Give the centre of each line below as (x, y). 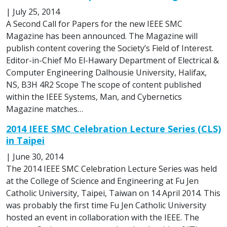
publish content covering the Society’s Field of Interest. (110, 48)
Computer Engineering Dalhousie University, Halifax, (106, 72)
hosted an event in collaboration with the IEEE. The (103, 217)
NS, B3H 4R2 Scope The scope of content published (104, 84)
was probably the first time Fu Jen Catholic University (106, 205)
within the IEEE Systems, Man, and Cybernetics (94, 97)
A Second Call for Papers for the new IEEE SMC (94, 24)
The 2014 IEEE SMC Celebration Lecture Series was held (111, 168)
